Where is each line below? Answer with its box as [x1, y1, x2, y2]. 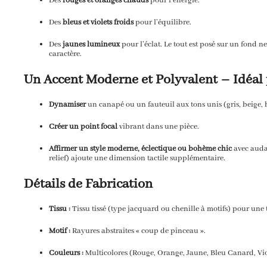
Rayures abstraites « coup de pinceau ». [70, 225, 206, 236]
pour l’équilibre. [133, 17, 191, 27]
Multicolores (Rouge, [83, 247, 156, 258]
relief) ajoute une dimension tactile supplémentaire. [49, 153, 225, 163]
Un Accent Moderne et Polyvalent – [24, 71, 230, 88]
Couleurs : [49, 247, 83, 258]
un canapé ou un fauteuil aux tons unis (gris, [86, 99, 241, 110]
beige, [241, 99, 263, 110]
